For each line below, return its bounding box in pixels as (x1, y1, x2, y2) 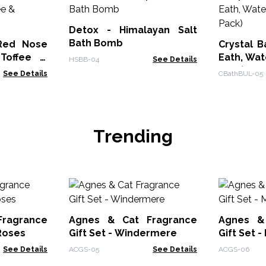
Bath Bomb (69, 37, 123, 49)
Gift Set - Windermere (69, 227, 177, 239)
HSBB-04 (69, 55, 99, 64)
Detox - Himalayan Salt (69, 24, 197, 36)
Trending (93, 126, 173, 147)
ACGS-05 (69, 245, 99, 254)
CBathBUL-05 (218, 69, 263, 78)
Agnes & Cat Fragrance (69, 214, 197, 226)
